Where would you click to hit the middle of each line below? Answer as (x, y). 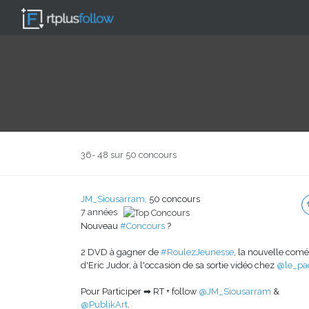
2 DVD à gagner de (121, 252)
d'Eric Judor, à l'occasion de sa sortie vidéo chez (179, 266)
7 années (102, 212)
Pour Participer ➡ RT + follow (140, 292)
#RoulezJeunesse (197, 252)
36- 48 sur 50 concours (129, 155)
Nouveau (100, 226)
